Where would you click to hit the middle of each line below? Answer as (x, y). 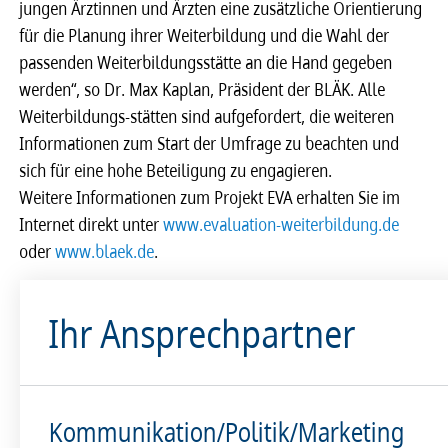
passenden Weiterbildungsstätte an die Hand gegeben (206, 62)
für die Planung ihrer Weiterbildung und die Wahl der (205, 35)
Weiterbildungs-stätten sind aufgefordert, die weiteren (207, 116)
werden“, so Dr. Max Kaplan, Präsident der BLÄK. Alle (203, 89)
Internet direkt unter (92, 224)
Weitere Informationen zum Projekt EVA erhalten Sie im (210, 197)
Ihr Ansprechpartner (203, 332)
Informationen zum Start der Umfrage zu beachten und (210, 143)
